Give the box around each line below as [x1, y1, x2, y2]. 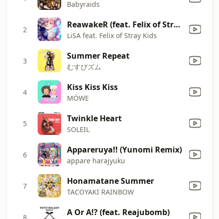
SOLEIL [67, 124, 89, 134]
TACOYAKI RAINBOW [67, 187, 134, 197]
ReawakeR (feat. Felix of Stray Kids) [174, 19, 180, 30]
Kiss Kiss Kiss [67, 81, 118, 92]
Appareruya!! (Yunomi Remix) [67, 144, 182, 155]
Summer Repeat [67, 50, 130, 61]
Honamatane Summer [67, 175, 154, 186]
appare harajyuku [67, 155, 125, 165]
